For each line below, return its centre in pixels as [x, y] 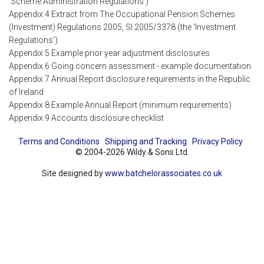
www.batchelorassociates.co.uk [164, 174]
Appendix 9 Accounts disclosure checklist [86, 118]
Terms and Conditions [59, 142]
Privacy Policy [217, 142]
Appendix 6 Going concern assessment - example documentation [130, 66]
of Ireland [26, 92]
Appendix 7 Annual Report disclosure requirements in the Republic [130, 79]
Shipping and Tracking [146, 142]
